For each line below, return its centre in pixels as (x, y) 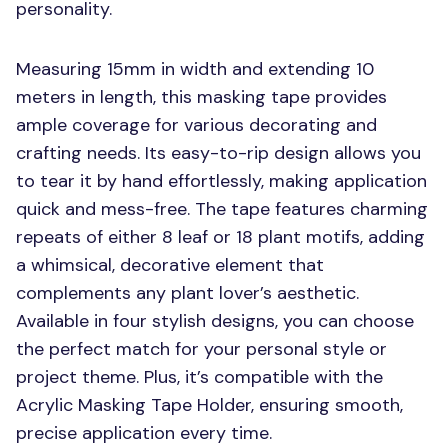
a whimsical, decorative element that (170, 265)
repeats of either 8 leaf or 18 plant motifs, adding (220, 237)
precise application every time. (144, 433)
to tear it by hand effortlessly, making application (221, 181)
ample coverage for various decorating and (196, 125)
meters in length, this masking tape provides (201, 97)
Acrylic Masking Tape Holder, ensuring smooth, (209, 405)
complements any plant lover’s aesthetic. (187, 293)
